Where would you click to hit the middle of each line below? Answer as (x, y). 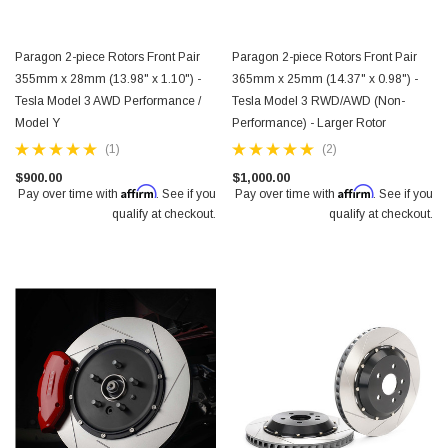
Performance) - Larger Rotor (309, 123)
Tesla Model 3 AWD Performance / (108, 101)
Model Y (37, 123)
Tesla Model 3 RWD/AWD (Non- (318, 101)
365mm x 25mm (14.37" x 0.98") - (325, 79)
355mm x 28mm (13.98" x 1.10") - (108, 79)
